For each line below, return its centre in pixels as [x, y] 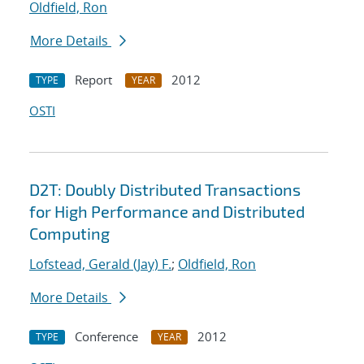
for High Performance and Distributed [167, 212]
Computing [69, 234]
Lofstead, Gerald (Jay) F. [100, 264]
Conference [106, 337]
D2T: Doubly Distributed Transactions [165, 190]
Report [93, 80]
